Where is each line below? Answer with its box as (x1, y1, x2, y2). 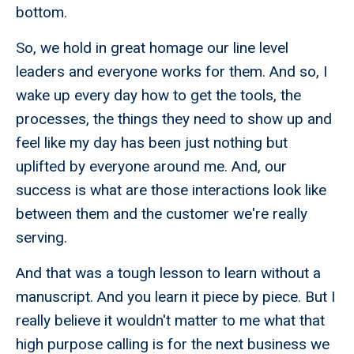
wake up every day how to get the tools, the (16, 86, 301, 105)
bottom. (16, 3, 67, 22)
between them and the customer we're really (16, 205, 307, 224)
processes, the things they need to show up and (16, 110, 332, 129)
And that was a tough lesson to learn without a (16, 264, 321, 283)
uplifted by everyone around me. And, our (16, 157, 287, 176)
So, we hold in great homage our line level (16, 39, 288, 58)
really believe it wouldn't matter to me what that (16, 311, 325, 330)
